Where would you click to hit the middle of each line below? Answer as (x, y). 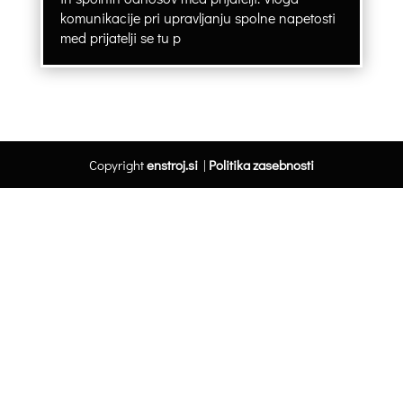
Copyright (117, 164)
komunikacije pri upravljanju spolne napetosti (197, 17)
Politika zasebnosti (261, 164)
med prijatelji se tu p (120, 37)
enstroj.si (172, 164)
